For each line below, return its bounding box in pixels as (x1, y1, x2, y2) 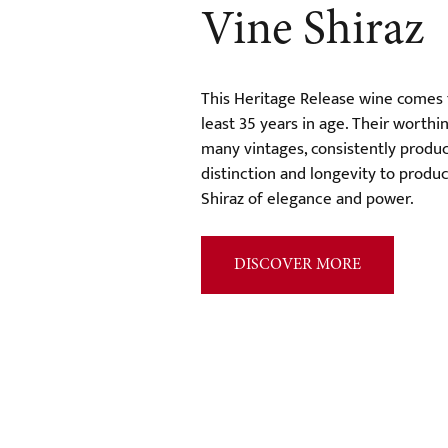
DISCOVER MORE (234, 256, 362, 273)
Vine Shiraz (201, 7, 425, 56)
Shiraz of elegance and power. (201, 184, 415, 213)
